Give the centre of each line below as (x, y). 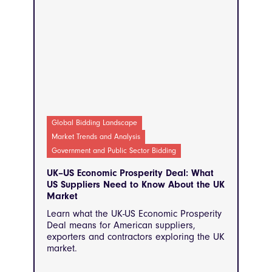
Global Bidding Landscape (94, 123)
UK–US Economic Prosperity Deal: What (130, 173)
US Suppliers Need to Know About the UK (136, 185)
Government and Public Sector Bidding (114, 151)
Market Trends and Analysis (96, 137)
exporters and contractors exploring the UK (136, 237)
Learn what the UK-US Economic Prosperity (134, 214)
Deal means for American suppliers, (121, 226)
